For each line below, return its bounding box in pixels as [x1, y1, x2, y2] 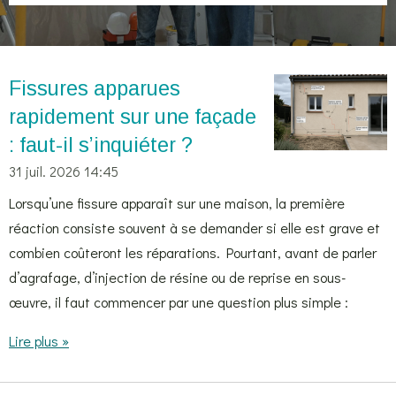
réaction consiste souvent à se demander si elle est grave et [9, 218, 380, 237]
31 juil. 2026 [9, 162, 80, 180]
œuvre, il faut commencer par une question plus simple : [9, 293, 348, 311]
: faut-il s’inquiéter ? [9, 133, 193, 156]
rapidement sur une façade [9, 105, 256, 128]
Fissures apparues [9, 77, 180, 100]
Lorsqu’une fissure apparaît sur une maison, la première [9, 194, 345, 212]
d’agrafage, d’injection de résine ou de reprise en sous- [9, 268, 346, 286]
